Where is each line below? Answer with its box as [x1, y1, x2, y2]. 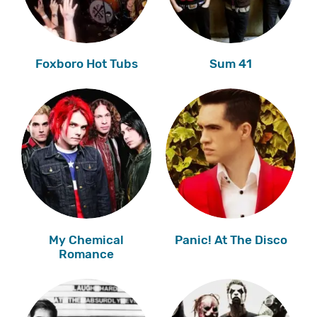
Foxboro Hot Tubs [35, 57, 138, 71]
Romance [59, 246, 114, 261]
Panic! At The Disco [174, 232, 287, 247]
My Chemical [49, 232, 124, 247]
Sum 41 [209, 57, 252, 71]
